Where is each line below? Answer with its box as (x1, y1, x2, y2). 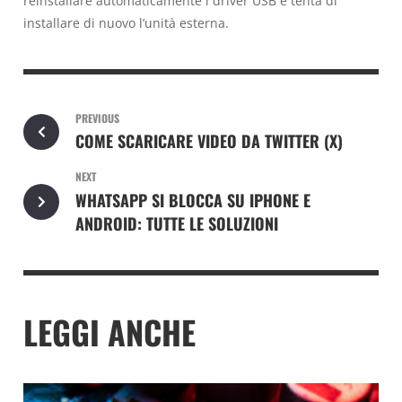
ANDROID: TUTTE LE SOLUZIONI (74, 211, 278, 235)
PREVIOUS (74, 109, 119, 126)
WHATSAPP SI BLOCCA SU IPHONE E (74, 188, 310, 212)
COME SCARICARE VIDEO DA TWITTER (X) (74, 129, 343, 153)
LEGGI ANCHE (23, 308, 196, 356)
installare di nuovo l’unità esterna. (23, 13, 229, 31)
